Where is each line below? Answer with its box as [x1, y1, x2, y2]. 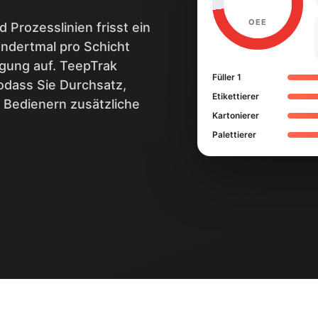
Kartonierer [212, 109, 259, 121]
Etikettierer [212, 90, 259, 102]
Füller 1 [212, 71, 241, 82]
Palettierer [212, 128, 256, 140]
